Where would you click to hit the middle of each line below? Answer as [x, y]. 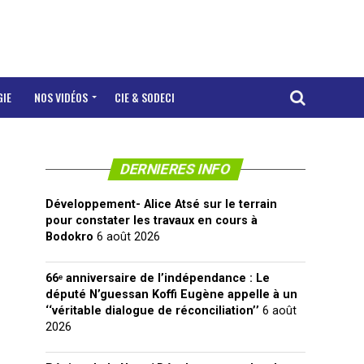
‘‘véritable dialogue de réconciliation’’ [152, 311]
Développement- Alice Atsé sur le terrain [161, 204]
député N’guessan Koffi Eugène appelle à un [171, 295]
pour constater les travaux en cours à [152, 221]
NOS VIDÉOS [61, 97]
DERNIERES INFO [175, 169]
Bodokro [69, 237]
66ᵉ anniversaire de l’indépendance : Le [158, 278]
